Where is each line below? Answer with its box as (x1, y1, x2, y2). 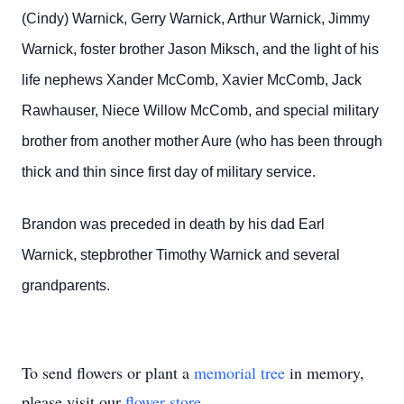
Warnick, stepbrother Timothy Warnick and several (22, 247, 340, 262)
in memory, (285, 362, 364, 383)
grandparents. (22, 278, 110, 293)
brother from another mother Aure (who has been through (22, 133, 382, 149)
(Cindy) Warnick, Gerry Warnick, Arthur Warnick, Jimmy (22, 11, 370, 26)
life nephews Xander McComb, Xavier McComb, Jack (22, 72, 362, 87)
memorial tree (194, 362, 285, 383)
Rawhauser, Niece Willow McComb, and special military (22, 103, 379, 118)
